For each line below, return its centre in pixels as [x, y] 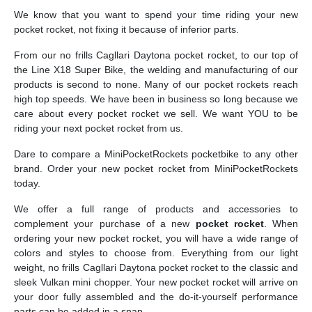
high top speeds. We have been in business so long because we [156, 99]
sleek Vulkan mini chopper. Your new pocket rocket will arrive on [156, 282]
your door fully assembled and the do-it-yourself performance [156, 296]
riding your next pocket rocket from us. [99, 128]
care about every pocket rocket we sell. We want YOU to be [156, 113]
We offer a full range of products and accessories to [156, 209]
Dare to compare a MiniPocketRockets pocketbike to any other [156, 154]
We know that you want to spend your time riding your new [156, 14]
